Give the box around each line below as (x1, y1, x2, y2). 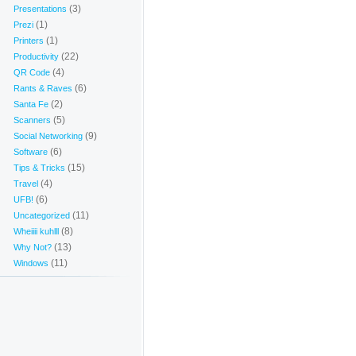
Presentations (14, 4, 67, 14)
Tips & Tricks (14, 163, 65, 172)
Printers (14, 36, 44, 45)
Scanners (14, 115, 51, 125)
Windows (14, 258, 48, 268)
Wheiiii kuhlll (14, 226, 59, 236)
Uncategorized (14, 211, 70, 220)
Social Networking (14, 131, 83, 141)
